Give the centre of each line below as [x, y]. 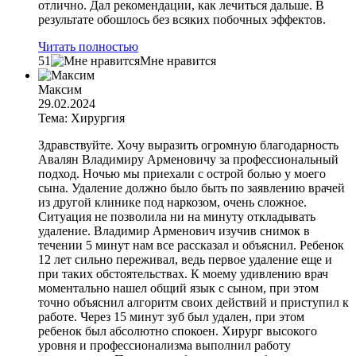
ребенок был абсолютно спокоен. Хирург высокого [178, 331]
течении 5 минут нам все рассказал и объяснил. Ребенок [191, 246]
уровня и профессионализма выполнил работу [164, 346]
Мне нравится [178, 61]
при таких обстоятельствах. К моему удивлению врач [183, 274]
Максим [60, 90]
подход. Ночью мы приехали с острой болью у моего [182, 174]
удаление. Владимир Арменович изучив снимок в [174, 231]
